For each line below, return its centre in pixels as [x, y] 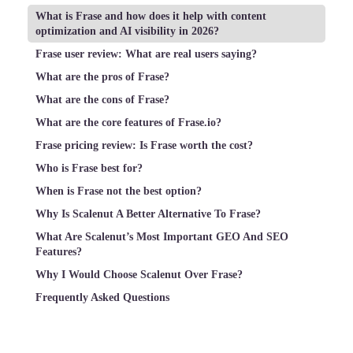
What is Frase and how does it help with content [151, 16]
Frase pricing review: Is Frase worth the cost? [144, 145]
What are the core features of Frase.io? [128, 122]
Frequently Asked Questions [102, 297]
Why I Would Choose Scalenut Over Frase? [139, 274]
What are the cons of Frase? [102, 99]
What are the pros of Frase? [102, 76]
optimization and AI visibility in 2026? [127, 31]
